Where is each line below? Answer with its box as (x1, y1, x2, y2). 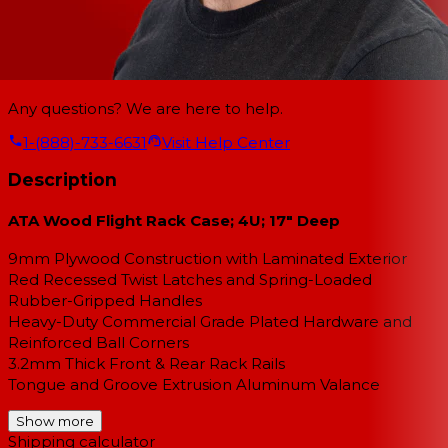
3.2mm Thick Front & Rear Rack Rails (8, 354, 285, 373)
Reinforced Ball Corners (8, 333, 189, 352)
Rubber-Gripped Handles (8, 291, 202, 310)
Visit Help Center (162, 132, 290, 152)
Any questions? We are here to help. (8, 98, 283, 118)
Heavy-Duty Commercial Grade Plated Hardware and (8, 312, 412, 331)
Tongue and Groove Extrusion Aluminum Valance (8, 375, 380, 394)
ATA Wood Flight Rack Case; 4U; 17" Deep (8, 211, 340, 230)
